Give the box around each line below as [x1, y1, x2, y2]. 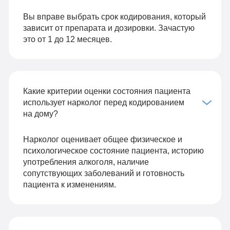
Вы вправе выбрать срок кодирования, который [23, 12, 206, 22]
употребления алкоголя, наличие [23, 157, 149, 167]
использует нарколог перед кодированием [23, 98, 184, 107]
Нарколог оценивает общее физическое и [23, 135, 182, 144]
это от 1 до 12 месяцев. [23, 34, 112, 44]
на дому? [23, 109, 58, 119]
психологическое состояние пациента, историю [23, 146, 204, 156]
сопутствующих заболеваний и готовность [23, 168, 184, 178]
